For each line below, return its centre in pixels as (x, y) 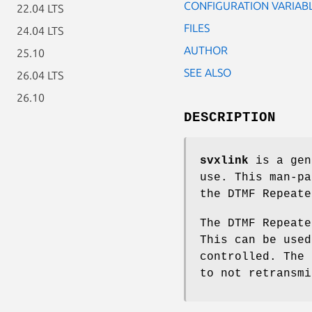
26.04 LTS (40, 75)
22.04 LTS (40, 8)
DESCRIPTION (230, 117)
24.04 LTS (40, 31)
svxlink (224, 161)
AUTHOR (206, 50)
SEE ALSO (208, 72)
